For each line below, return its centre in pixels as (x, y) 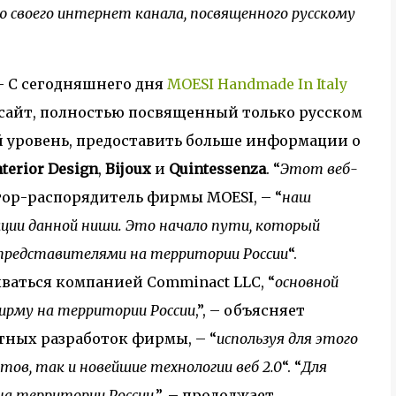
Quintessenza (217, 169)
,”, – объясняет (250, 310)
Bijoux (128, 169)
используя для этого (287, 339)
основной (307, 282)
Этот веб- (319, 169)
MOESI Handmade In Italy (257, 84)
